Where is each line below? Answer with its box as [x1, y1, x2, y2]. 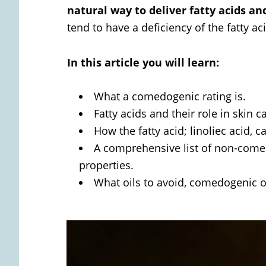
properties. [79, 157, 137, 172]
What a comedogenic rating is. [94, 88, 246, 103]
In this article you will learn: [67, 55, 219, 69]
